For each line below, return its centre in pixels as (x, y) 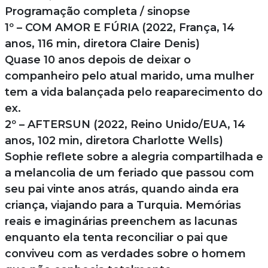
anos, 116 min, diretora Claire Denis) (102, 43)
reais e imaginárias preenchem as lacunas (121, 221)
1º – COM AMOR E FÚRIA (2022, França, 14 (119, 27)
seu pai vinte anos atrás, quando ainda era (121, 189)
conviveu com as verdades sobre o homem (125, 253)
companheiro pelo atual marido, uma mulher (129, 76)
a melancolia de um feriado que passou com (129, 173)
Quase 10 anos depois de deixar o (98, 60)
